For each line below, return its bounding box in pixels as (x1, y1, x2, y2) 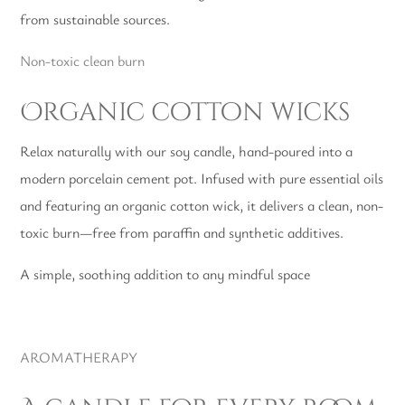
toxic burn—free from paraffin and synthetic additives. (20, 222, 344, 243)
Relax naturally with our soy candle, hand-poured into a (20, 141, 353, 162)
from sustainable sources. (20, 9, 171, 30)
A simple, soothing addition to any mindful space (20, 264, 311, 285)
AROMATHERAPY (20, 347, 138, 368)
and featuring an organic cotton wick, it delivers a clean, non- (20, 195, 384, 216)
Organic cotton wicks (20, 96, 351, 130)
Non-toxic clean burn (20, 51, 146, 71)
